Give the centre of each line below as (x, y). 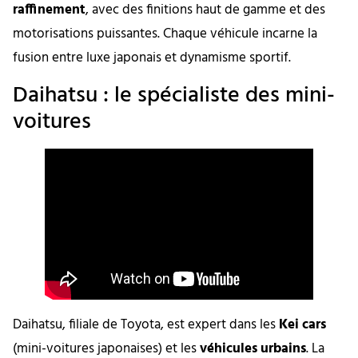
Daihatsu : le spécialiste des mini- (174, 95)
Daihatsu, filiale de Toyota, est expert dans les (146, 324)
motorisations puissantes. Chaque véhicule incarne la (165, 34)
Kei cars (302, 324)
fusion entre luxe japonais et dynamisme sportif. (152, 58)
